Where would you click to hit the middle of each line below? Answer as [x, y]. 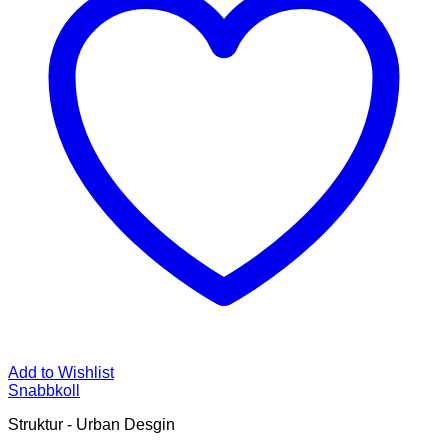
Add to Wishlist [61, 372]
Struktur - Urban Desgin [91, 424]
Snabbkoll [44, 390]
